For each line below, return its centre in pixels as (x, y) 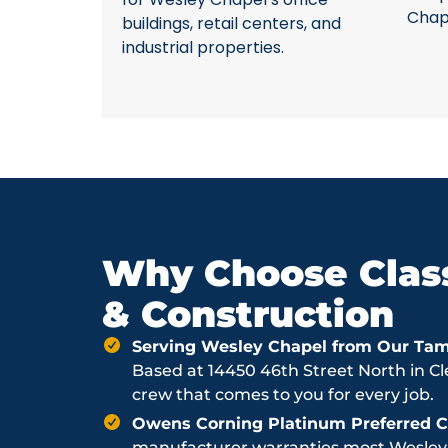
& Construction (248, 314)
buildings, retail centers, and (231, 23)
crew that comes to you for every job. (283, 394)
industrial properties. (203, 47)
